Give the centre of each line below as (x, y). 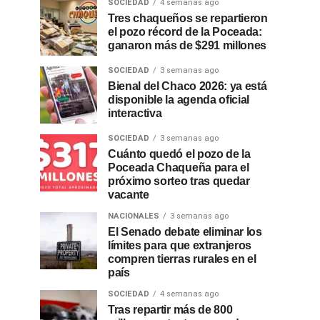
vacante (129, 195)
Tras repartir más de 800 (170, 310)
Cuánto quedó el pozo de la (179, 154)
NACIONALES (134, 216)
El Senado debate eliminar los (185, 232)
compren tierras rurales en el (182, 259)
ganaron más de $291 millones (187, 45)
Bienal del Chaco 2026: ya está (187, 86)
